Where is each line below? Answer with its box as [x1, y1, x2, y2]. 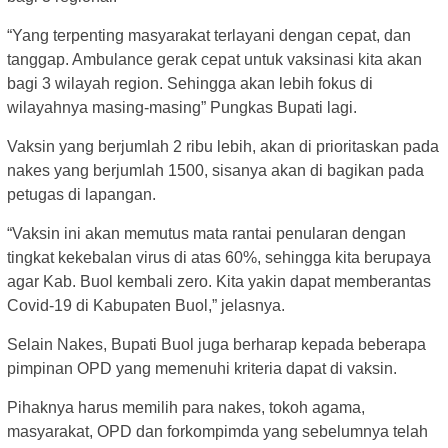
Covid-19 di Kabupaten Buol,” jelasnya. [7, 297, 285, 315]
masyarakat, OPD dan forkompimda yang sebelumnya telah [7, 423, 428, 441]
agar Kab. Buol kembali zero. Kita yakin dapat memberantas [7, 273, 431, 291]
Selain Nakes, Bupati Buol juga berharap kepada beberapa [7, 336, 426, 354]
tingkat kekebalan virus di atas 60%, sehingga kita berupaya [7, 249, 431, 267]
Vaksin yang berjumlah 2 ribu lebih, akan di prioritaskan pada [7, 138, 439, 156]
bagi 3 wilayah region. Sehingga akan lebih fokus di [7, 75, 373, 93]
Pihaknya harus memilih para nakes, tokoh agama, [7, 399, 365, 417]
